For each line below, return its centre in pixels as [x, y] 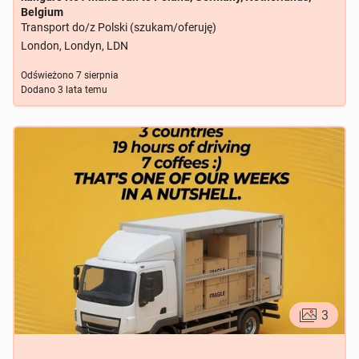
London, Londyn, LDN [75, 46]
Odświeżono [47, 75]
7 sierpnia [96, 75]
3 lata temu [81, 90]
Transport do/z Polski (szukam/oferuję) [119, 27]
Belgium [42, 12]
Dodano [38, 90]
